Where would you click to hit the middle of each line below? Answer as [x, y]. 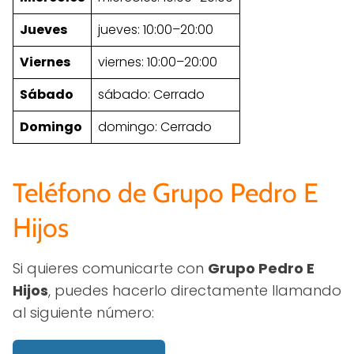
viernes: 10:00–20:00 [158, 62]
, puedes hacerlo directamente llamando [195, 290]
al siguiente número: [83, 312]
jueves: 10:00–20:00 [156, 29]
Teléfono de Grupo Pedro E [166, 192]
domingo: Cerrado [155, 126]
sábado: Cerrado [151, 94]
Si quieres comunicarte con [110, 268]
